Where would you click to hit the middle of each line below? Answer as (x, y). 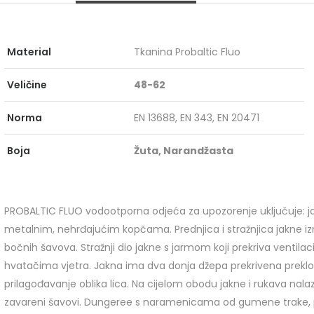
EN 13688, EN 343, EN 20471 (197, 118)
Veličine (27, 85)
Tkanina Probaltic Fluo (187, 52)
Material (29, 52)
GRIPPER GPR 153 (161, 263)
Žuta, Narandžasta (184, 151)
